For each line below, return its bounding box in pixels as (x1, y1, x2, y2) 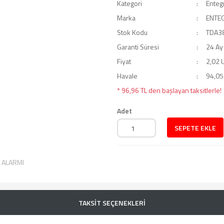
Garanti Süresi (117, 41, 159, 52)
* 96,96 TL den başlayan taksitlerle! (117, 85, 221, 95)
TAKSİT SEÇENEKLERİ (78, 197, 145, 208)
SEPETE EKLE (174, 122, 216, 133)
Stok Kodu (117, 27, 147, 37)
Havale (117, 70, 137, 81)
